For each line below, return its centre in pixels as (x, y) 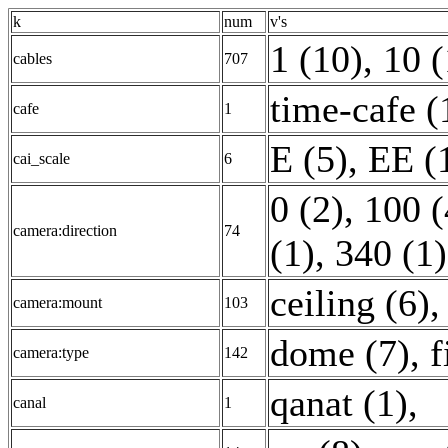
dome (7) (340, 353)
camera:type (51, 352)
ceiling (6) (350, 303)
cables (32, 58)
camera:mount (57, 302)
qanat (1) (339, 403)
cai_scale (41, 158)
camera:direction (65, 230)
